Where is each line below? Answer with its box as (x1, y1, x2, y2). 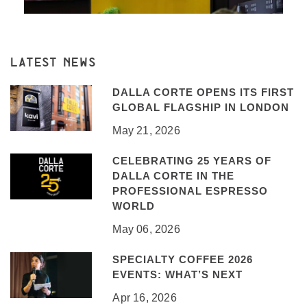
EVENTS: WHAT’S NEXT (112, 268, 243, 280)
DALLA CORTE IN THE (112, 169, 235, 182)
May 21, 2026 (112, 124, 180, 136)
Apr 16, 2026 (112, 291, 177, 304)
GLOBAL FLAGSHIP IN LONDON (112, 101, 290, 113)
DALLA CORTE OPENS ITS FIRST (112, 86, 295, 98)
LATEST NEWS (10, 56, 97, 69)
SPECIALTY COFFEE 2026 (112, 253, 254, 265)
